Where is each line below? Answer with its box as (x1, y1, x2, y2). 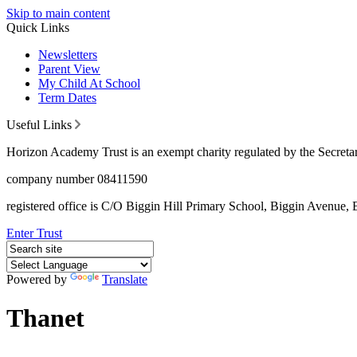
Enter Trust (6, 226, 62, 240)
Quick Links (6, 21, 69, 34)
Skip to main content (6, 6, 110, 20)
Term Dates (38, 91, 96, 104)
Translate (102, 273, 147, 286)
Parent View (38, 62, 100, 76)
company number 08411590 (6, 172, 147, 186)
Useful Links (6, 118, 75, 131)
